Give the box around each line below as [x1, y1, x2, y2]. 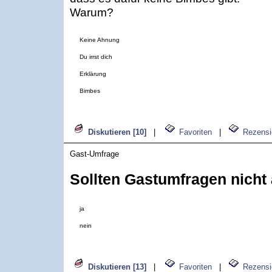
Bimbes [80, 87, 100, 94]
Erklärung [80, 70, 106, 77]
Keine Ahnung [80, 36, 120, 43]
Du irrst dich [80, 53, 112, 60]
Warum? [70, 5, 114, 19]
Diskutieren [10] [88, 127, 146, 137]
